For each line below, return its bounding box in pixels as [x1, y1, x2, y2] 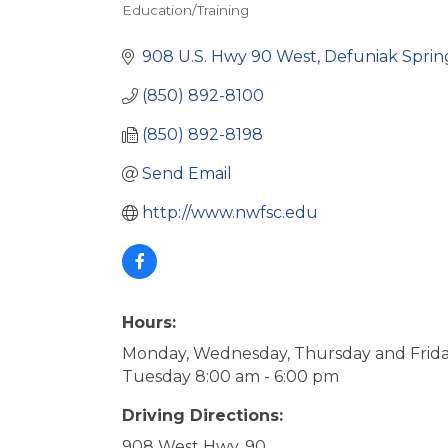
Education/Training [122, 2, 249, 18]
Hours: [122, 313, 176, 332]
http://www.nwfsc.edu [142, 203, 318, 222]
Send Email [142, 164, 232, 183]
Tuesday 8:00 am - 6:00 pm [122, 367, 339, 386]
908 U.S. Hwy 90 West [142, 47, 317, 66]
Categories [121, 12, 247, 41]
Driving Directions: [122, 406, 283, 425]
